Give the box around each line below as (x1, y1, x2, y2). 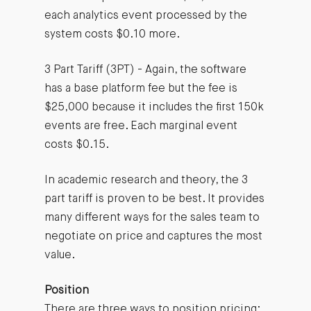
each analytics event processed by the (44, 10, 247, 22)
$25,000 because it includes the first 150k (44, 101, 264, 113)
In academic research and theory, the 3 (44, 174, 248, 186)
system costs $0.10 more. (44, 28, 180, 40)
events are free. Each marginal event (44, 120, 237, 132)
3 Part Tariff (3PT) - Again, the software (44, 64, 246, 76)
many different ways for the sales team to (44, 212, 260, 224)
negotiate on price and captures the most (44, 230, 262, 242)
